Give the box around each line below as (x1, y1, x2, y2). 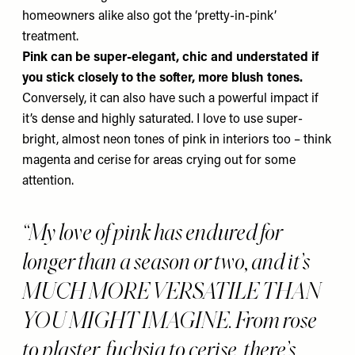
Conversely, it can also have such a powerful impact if (22, 93, 319, 105)
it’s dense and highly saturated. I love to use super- (22, 113, 303, 126)
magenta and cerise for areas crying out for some (22, 155, 296, 167)
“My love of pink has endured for (22, 217, 282, 246)
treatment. (22, 31, 82, 44)
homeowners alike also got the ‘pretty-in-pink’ (22, 10, 277, 23)
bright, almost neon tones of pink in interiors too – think (22, 134, 331, 147)
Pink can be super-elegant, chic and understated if (22, 52, 319, 64)
